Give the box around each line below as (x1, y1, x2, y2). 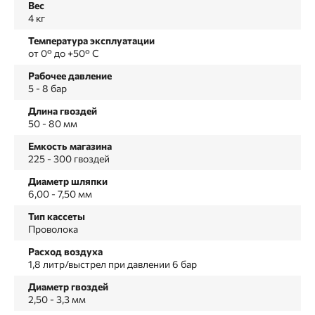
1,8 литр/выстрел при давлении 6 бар (28, 257, 197, 270)
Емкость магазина (28, 139, 112, 152)
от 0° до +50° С (28, 46, 99, 59)
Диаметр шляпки (28, 174, 108, 187)
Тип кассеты (28, 210, 85, 222)
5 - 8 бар (28, 82, 67, 94)
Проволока (28, 222, 78, 235)
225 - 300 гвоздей (28, 152, 110, 165)
